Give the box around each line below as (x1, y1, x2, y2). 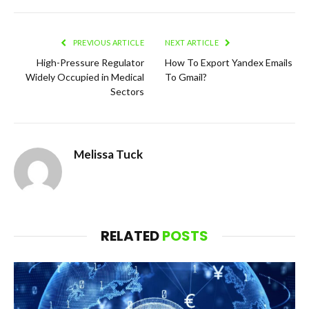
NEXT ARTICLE (165, 38, 221, 48)
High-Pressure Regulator (37, 57, 144, 69)
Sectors (110, 86, 144, 98)
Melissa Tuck (74, 147, 143, 162)
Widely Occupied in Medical (26, 71, 144, 83)
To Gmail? (165, 71, 207, 83)
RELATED (101, 226, 162, 246)
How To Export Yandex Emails (165, 57, 292, 69)
